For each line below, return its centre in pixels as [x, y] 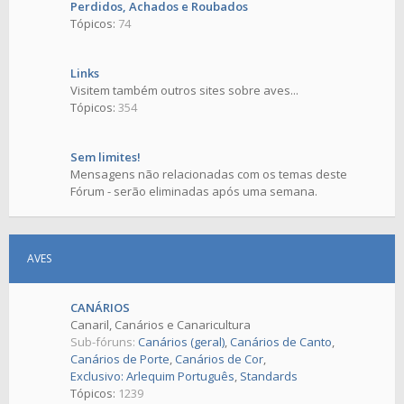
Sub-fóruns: [103, 342]
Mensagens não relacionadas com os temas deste [209, 174]
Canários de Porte [120, 359]
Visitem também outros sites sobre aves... [184, 91]
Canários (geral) [181, 342]
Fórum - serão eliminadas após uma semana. [194, 192]
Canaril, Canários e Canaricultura [161, 325]
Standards [269, 376]
